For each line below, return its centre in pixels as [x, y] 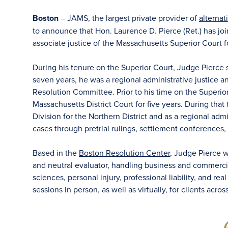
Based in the [56, 153]
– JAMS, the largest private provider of [130, 18]
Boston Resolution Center [124, 153]
